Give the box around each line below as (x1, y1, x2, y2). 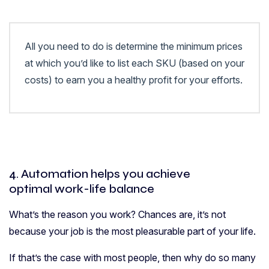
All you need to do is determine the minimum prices (25, 40, 243, 52)
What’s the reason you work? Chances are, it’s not (9, 208, 226, 220)
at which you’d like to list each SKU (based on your (25, 56, 244, 69)
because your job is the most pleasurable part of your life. (9, 225, 256, 237)
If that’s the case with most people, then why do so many (9, 251, 256, 264)
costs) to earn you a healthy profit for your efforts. (25, 73, 243, 86)
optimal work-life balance (9, 181, 154, 196)
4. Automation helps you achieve (9, 166, 190, 181)
